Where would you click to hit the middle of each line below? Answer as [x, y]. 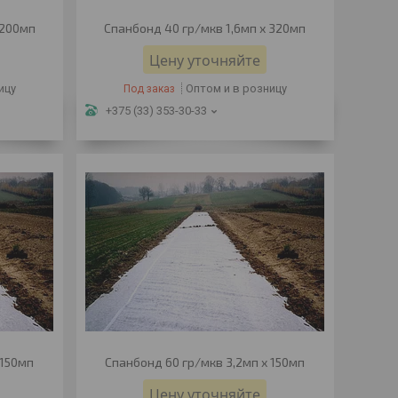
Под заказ [149, 89]
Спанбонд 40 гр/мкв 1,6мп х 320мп [205, 28]
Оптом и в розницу [236, 88]
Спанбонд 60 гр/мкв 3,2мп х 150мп [205, 362]
